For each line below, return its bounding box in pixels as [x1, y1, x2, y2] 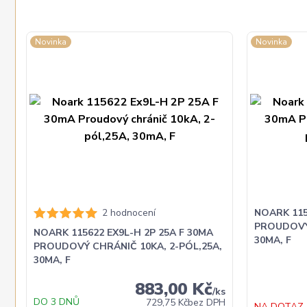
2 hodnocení [101, 206, 156, 220]
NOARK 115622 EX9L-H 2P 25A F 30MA [33, 226, 213, 240]
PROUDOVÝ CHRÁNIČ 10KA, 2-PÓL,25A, [33, 240, 222, 254]
